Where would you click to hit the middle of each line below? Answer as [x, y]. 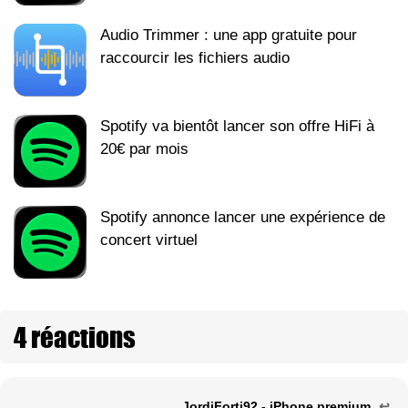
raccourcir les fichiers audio [195, 58]
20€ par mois [144, 149]
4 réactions [75, 337]
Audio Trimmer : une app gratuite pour [229, 36]
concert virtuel [149, 240]
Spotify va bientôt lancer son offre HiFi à [237, 127]
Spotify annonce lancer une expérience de [243, 218]
